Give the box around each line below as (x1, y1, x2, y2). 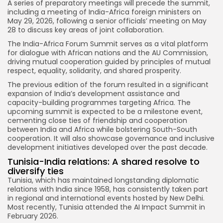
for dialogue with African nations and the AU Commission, (7, 48, 208, 58)
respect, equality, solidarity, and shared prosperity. (7, 66, 181, 76)
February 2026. (7, 211, 58, 222)
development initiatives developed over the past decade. (7, 142, 208, 153)
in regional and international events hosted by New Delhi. (7, 193, 205, 204)
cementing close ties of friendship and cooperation (7, 115, 187, 126)
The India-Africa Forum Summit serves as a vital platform (7, 39, 208, 49)
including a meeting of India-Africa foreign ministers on (7, 7, 201, 17)
